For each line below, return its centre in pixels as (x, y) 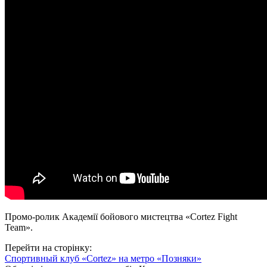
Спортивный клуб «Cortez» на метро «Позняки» (103, 258)
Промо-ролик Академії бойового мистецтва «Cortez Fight (121, 216)
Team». (19, 227)
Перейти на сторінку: (48, 247)
